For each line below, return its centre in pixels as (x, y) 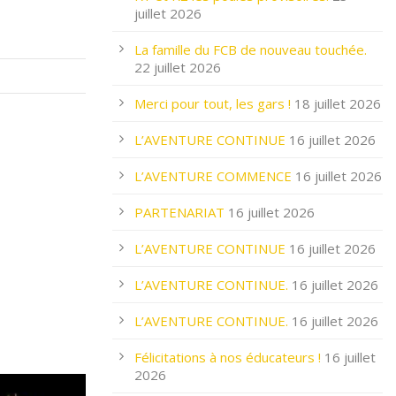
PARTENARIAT (179, 212)
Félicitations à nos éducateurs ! (228, 357)
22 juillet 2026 (178, 67)
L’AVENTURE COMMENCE (213, 176)
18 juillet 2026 (338, 103)
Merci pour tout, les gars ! (213, 103)
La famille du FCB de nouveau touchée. (251, 49)
